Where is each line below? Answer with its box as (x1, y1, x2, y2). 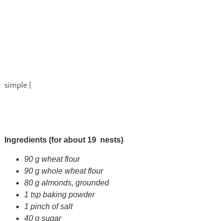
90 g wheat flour (24, 154, 80, 163)
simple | (4, 80, 31, 90)
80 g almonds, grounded (24, 178, 109, 187)
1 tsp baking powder (24, 190, 95, 199)
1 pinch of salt (24, 202, 73, 211)
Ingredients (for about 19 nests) (4, 135, 123, 144)
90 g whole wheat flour (24, 166, 103, 175)
